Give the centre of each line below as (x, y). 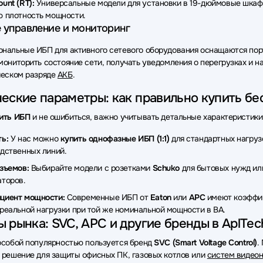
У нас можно (34, 139)
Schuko (166, 168)
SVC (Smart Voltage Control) (205, 242)
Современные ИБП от (107, 197)
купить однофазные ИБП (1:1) (115, 139)
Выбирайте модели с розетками (91, 168)
